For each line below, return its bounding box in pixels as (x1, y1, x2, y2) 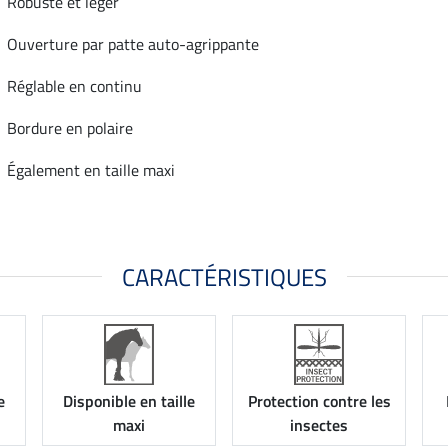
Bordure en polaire (7, 115, 133, 140)
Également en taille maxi (7, 157, 175, 182)
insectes (290, 413, 348, 438)
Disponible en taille (63, 389, 195, 414)
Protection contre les (247, 389, 391, 414)
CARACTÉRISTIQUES (121, 258, 327, 295)
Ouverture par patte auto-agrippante (7, 31, 259, 56)
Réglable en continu (7, 73, 142, 98)
